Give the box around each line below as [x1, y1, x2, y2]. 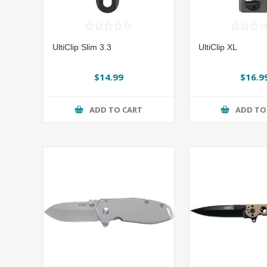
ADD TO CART [89, 104, 143, 115]
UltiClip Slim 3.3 [52, 42, 111, 52]
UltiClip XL [198, 42, 237, 52]
